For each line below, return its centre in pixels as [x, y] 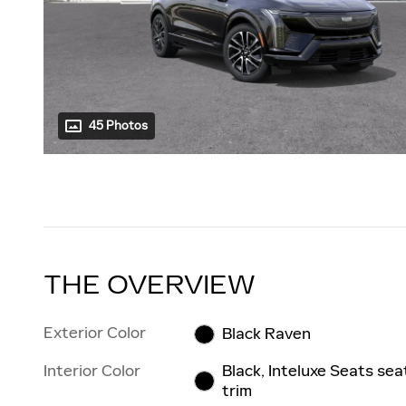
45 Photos [118, 126]
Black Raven [266, 334]
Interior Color [92, 371]
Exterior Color [95, 333]
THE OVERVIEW [150, 286]
